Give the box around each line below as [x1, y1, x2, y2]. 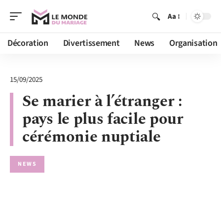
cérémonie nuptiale [22, 125, 161, 149]
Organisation [169, 37, 218, 49]
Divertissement [63, 37, 120, 49]
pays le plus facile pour [22, 107, 184, 131]
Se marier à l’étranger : [22, 89, 183, 113]
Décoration [7, 37, 48, 49]
